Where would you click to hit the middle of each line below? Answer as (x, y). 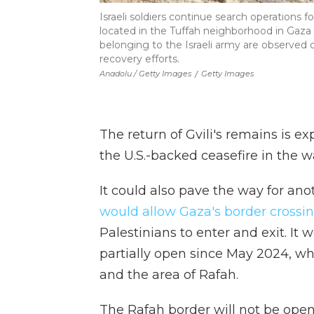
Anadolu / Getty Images (145, 73)
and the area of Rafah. (169, 274)
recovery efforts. (139, 59)
